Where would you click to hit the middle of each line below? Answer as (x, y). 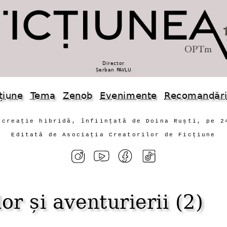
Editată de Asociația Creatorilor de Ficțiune (113, 135)
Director (113, 63)
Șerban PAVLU (113, 70)
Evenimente (128, 96)
